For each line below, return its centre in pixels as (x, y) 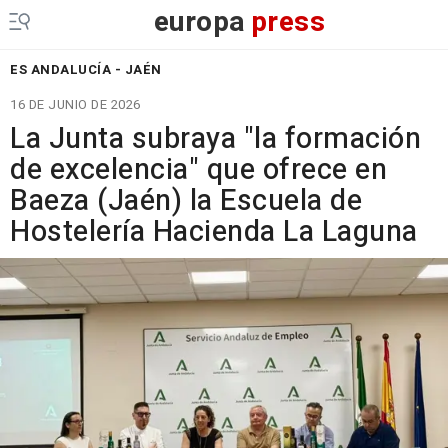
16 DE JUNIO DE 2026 (75, 104)
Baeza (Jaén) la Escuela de (186, 201)
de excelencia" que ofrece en (198, 170)
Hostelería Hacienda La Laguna (214, 232)
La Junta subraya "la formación (215, 139)
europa (199, 22)
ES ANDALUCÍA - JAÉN (86, 69)
